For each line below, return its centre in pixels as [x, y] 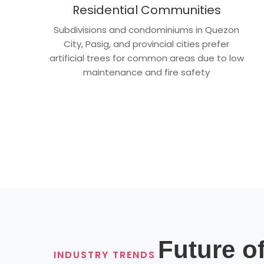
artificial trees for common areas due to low [146, 58]
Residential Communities [146, 10]
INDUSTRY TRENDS [104, 255]
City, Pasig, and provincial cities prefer [147, 44]
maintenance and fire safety [147, 72]
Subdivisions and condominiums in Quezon [147, 30]
